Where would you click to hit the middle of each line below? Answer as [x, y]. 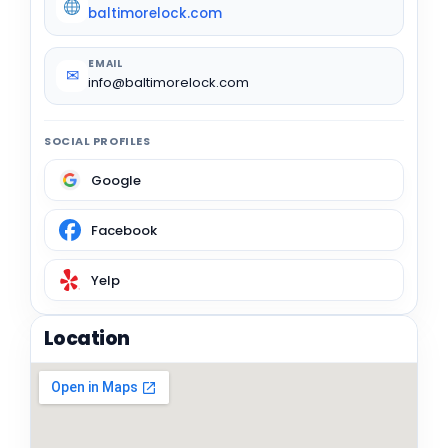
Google [116, 180]
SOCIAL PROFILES [97, 141]
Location [87, 339]
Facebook [124, 230]
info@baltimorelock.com [168, 83]
